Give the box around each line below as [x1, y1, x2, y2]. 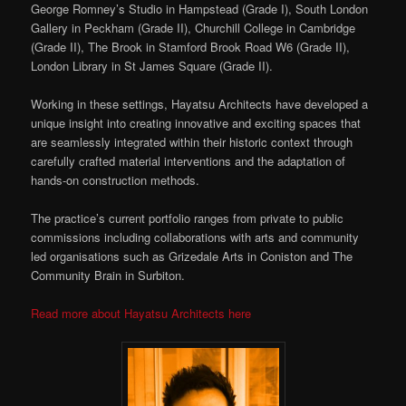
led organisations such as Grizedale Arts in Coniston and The [31, 246, 353, 265]
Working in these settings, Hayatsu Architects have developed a [31, 94, 369, 112]
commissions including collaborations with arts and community [31, 227, 360, 246]
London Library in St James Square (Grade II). [31, 56, 274, 74]
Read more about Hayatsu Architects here [31, 304, 252, 323]
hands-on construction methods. [31, 170, 200, 188]
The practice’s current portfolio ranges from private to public [31, 208, 344, 227]
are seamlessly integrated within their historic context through [31, 132, 353, 150]
